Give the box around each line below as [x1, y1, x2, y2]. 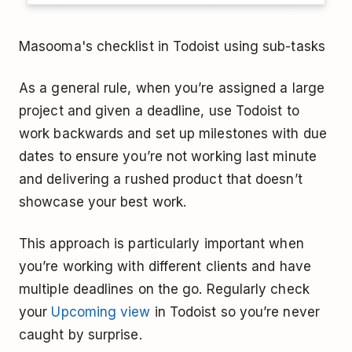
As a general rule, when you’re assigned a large [19, 80, 324, 97]
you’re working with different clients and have [19, 258, 311, 275]
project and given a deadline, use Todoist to [19, 103, 299, 119]
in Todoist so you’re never [150, 304, 320, 321]
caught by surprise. [19, 327, 146, 343]
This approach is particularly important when [19, 236, 304, 252]
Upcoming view [51, 304, 151, 321]
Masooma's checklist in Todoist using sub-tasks [19, 38, 325, 55]
